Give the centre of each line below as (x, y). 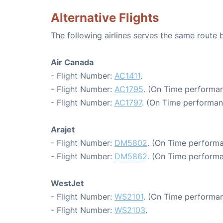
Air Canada (72, 62)
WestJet (67, 183)
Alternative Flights (105, 18)
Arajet (63, 129)
